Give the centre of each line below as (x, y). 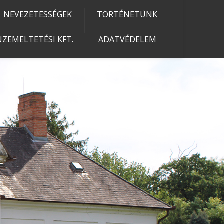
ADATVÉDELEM (127, 39)
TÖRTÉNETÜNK (127, 14)
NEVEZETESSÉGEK (38, 14)
